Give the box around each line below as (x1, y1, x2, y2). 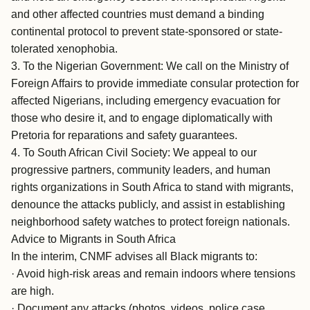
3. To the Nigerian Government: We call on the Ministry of (11, 60, 289, 72)
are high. (11, 285, 54, 297)
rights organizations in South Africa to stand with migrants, (11, 181, 293, 193)
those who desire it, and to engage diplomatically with (11, 112, 273, 124)
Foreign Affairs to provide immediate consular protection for (11, 77, 299, 89)
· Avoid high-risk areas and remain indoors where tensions (11, 268, 295, 280)
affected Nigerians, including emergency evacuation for (11, 95, 280, 107)
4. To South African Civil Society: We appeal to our (11, 147, 257, 158)
